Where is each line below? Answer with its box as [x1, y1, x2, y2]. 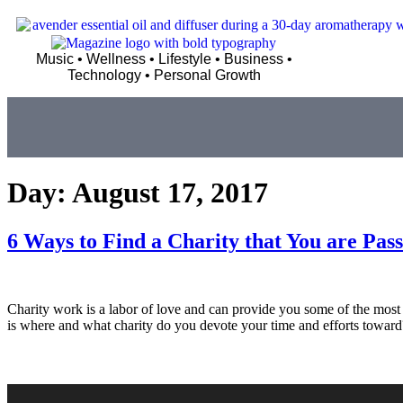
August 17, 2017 [72, 176, 268, 210]
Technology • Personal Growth [67, 67, 261, 83]
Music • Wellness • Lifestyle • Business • [35, 50, 292, 67]
